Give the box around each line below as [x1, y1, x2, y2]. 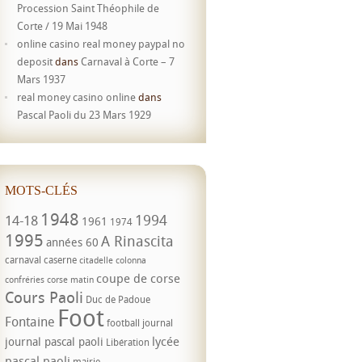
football [107, 316, 140, 330]
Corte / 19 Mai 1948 [17, 19, 107, 33]
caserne [44, 253, 77, 267]
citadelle [79, 255, 113, 266]
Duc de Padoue [86, 293, 150, 306]
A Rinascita [101, 231, 174, 250]
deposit [17, 54, 53, 69]
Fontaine [5, 313, 55, 330]
